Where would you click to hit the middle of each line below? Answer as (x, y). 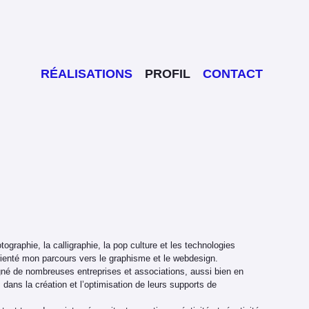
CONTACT (232, 74)
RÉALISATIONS (86, 74)
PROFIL (167, 74)
